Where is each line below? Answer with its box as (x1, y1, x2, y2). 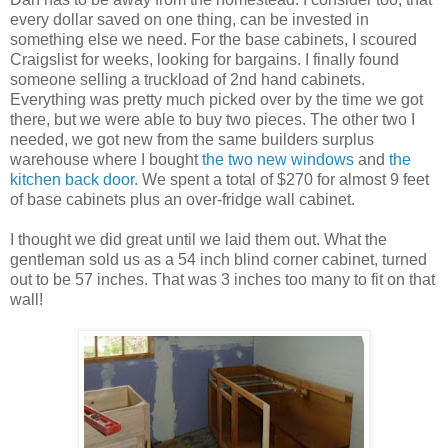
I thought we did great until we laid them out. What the (10, 231, 387, 249)
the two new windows (202, 151, 354, 169)
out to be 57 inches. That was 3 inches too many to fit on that (10, 271, 435, 289)
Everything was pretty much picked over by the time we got (10, 91, 423, 109)
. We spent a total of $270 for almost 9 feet (134, 171, 429, 189)
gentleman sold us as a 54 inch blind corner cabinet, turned (10, 251, 427, 269)
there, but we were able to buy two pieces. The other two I (10, 111, 415, 129)
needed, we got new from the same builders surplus (10, 131, 374, 149)
